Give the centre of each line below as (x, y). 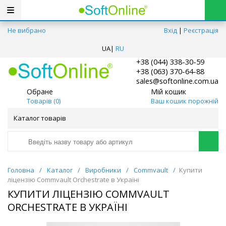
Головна (21, 170)
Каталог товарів (40, 118)
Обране (40, 91)
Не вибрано (27, 30)
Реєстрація (201, 30)
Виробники (103, 170)
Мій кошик (168, 91)
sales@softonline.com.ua (177, 81)
